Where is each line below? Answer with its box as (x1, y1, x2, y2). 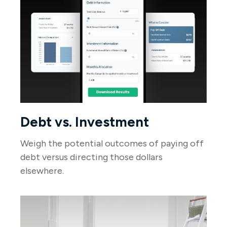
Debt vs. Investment (20, 113, 149, 131)
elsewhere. (20, 165, 64, 177)
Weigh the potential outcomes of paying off (20, 138, 204, 149)
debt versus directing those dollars (20, 152, 163, 163)
